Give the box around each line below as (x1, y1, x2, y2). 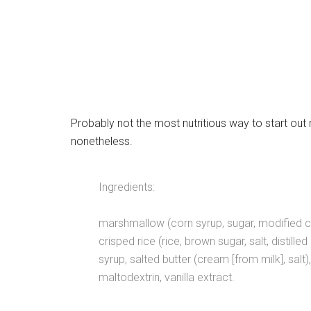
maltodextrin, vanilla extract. (99, 271, 235, 284)
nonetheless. (71, 135, 133, 148)
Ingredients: (99, 180, 155, 194)
